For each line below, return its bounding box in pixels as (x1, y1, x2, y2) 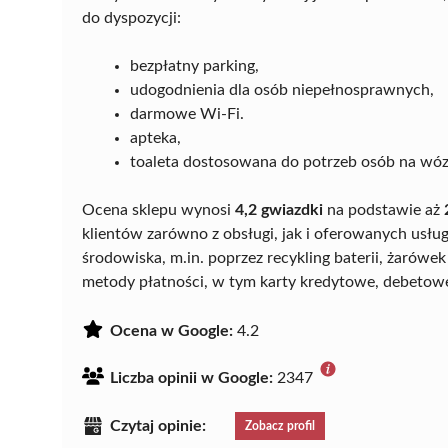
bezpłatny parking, (130, 57, 259, 74)
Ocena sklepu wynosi (82, 201, 235, 218)
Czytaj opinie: (110, 417, 206, 434)
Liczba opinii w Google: (110, 369, 273, 386)
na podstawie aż (323, 201, 444, 218)
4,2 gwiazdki (235, 201, 323, 218)
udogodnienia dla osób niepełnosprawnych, (130, 81, 434, 98)
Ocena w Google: (110, 322, 233, 339)
